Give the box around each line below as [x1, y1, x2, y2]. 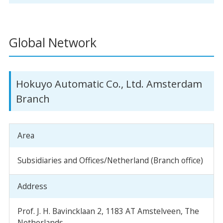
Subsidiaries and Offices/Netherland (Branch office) [17, 155, 203, 166]
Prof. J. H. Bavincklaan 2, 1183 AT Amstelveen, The [17, 206, 199, 217]
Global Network [8, 34, 97, 51]
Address [17, 180, 47, 192]
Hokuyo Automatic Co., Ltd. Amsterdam [16, 76, 203, 91]
